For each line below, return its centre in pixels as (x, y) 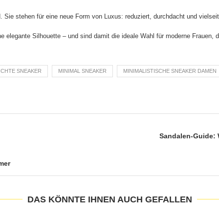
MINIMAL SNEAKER (82, 71)
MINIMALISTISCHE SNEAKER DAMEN (170, 71)
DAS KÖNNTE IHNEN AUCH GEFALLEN (109, 199)
